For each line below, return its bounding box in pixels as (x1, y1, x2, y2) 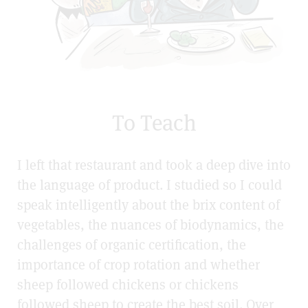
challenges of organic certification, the (17, 235, 246, 254)
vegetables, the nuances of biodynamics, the (17, 215, 284, 234)
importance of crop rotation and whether (17, 255, 260, 274)
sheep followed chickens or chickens (17, 275, 239, 294)
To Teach (111, 108, 197, 137)
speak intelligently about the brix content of (17, 195, 280, 214)
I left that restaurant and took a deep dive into (17, 155, 291, 174)
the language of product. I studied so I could (17, 175, 282, 194)
